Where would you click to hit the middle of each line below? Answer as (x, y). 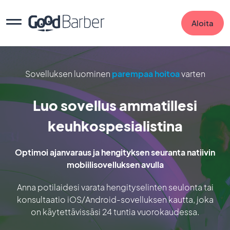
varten (192, 74)
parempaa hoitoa (146, 74)
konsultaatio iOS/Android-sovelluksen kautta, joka (115, 199)
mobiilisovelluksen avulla (115, 165)
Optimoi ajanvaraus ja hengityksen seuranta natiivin (115, 152)
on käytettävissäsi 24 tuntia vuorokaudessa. (115, 212)
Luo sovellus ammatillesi (115, 105)
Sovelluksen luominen (68, 74)
